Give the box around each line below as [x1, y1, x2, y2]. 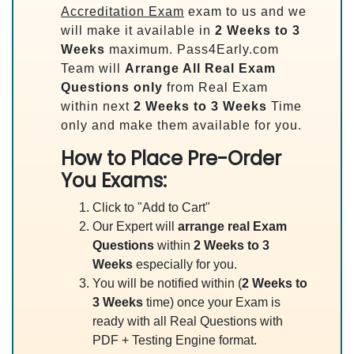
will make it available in [61, 24, 215, 37]
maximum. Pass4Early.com [105, 43, 279, 56]
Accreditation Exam [61, 5, 184, 18]
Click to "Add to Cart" [92, 201, 210, 214]
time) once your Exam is [143, 296, 281, 309]
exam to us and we [184, 5, 307, 18]
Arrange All [125, 62, 201, 75]
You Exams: [61, 168, 167, 194]
